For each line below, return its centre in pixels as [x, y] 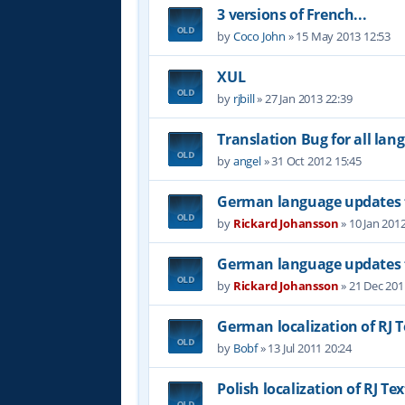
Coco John [259, 36]
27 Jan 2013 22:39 [309, 98]
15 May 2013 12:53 [344, 36]
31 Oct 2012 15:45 [316, 160]
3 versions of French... [292, 14]
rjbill [244, 98]
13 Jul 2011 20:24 [310, 348]
